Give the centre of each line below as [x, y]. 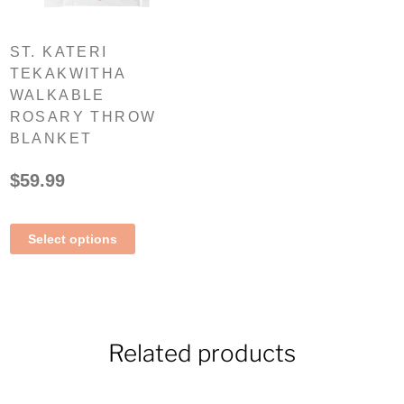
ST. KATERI [59, 51]
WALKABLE [57, 95]
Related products [202, 353]
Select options [72, 239]
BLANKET [51, 138]
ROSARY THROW [83, 116]
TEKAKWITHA [68, 73]
